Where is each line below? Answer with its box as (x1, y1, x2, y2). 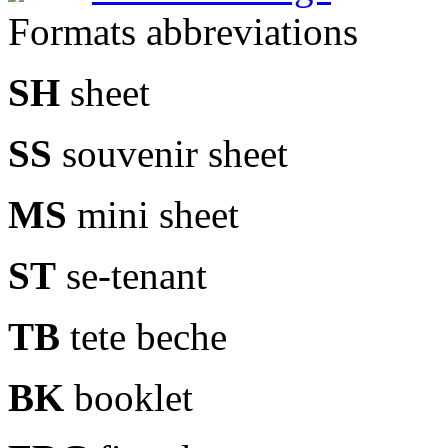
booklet (64, 376, 193, 420)
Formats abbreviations (8, 10, 358, 54)
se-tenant (56, 254, 207, 298)
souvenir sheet (52, 132, 288, 176)
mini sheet (67, 193, 239, 237)
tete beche (60, 315, 227, 359)
